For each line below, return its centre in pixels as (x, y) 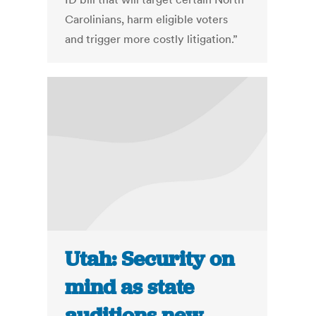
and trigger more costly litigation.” (152, 39)
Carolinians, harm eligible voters (148, 19)
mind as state (130, 287)
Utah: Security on (150, 259)
